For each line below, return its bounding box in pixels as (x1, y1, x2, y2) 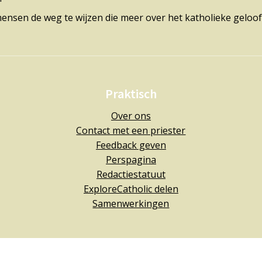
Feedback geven (95, 139, 166, 152)
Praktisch (105, 85, 157, 102)
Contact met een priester (76, 124, 186, 137)
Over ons (111, 109, 151, 123)
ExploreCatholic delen (83, 182, 178, 196)
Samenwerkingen (92, 197, 170, 211)
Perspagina (105, 153, 156, 167)
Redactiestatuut (96, 168, 166, 181)
